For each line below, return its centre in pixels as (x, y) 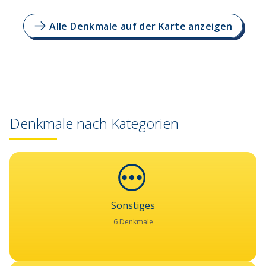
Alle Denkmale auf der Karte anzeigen (141, 26)
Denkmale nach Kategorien (94, 123)
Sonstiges (133, 206)
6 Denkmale (133, 222)
